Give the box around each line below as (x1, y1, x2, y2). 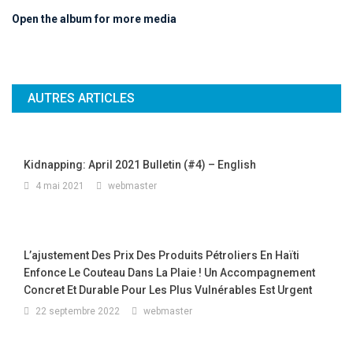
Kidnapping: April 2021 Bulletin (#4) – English (24, 158, 256, 171)
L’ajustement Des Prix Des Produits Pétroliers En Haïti (24, 248, 299, 262)
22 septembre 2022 (35, 305, 120, 317)
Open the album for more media (12, 12, 176, 25)
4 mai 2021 (35, 180, 84, 191)
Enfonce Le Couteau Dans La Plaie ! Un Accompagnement (24, 266, 315, 279)
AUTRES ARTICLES (28, 90, 135, 106)
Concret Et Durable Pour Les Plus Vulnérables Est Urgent (24, 283, 312, 296)
